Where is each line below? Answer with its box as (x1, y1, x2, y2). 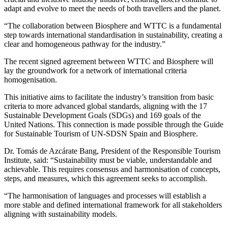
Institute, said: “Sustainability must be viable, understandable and (4, 155, 212, 164)
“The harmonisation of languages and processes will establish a (4, 191, 206, 200)
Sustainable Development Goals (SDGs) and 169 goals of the (4, 110, 201, 120)
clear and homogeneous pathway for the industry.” (4, 39, 165, 48)
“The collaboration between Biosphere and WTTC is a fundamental (4, 21, 221, 30)
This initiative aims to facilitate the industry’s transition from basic (4, 92, 214, 101)
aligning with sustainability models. (4, 209, 117, 218)
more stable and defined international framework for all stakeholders (4, 200, 222, 209)
